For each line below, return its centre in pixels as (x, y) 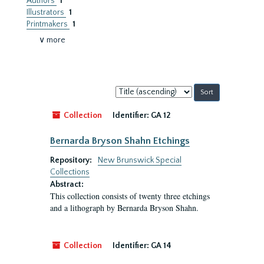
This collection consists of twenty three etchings (130, 196)
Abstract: (67, 184)
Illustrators (46, 12)
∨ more (52, 40)
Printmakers (48, 24)
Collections (70, 172)
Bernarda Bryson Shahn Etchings (120, 141)
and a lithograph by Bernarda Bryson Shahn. (124, 208)
